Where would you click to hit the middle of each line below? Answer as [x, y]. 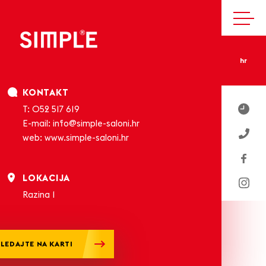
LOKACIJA [46, 178]
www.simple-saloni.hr [87, 138]
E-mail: [38, 124]
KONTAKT [46, 93]
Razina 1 [39, 195]
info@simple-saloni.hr [96, 124]
